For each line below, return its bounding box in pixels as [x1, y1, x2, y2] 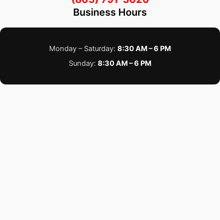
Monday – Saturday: [49, 44, 117, 53]
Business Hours [73, 6, 147, 18]
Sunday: [69, 59, 98, 68]
